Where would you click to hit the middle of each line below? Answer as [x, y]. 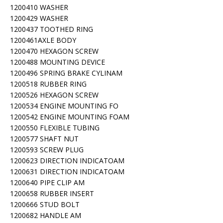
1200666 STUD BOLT [45, 204]
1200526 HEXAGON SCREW [54, 95]
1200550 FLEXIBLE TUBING [55, 128]
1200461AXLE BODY [43, 40]
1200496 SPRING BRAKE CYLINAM [66, 73]
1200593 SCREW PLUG [47, 150]
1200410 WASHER [39, 7]
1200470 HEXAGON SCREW [54, 51]
